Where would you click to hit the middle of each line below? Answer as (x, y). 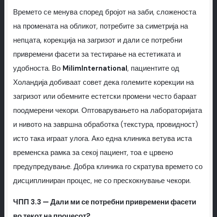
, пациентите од (153, 69)
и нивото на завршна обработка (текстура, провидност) (105, 125)
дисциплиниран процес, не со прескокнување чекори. (102, 181)
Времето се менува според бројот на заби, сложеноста (104, 13)
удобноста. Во (38, 69)
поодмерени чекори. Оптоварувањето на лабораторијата (107, 111)
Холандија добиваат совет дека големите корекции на (103, 83)
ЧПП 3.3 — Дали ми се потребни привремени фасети (104, 202)
